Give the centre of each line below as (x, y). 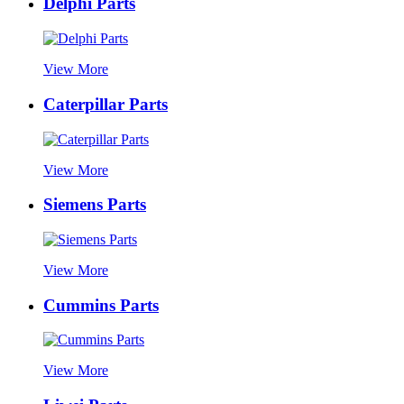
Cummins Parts (101, 305)
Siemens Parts (95, 205)
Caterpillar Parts (106, 104)
